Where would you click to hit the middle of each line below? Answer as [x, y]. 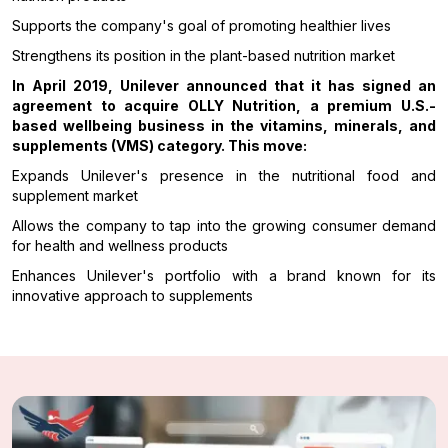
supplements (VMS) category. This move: [159, 146]
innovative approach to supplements [132, 296]
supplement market [75, 196]
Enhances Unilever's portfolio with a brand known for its [224, 276]
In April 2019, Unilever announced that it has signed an [224, 86]
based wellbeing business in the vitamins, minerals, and [224, 126]
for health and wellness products [120, 246]
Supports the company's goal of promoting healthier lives [201, 26]
